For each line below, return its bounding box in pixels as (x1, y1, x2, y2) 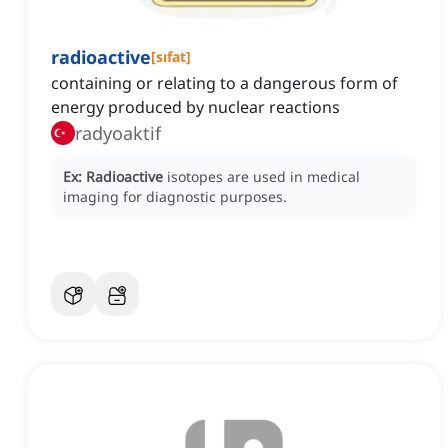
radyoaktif (75, 121, 161, 146)
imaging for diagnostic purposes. (63, 187, 287, 207)
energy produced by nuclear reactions (51, 96, 340, 119)
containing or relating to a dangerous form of (51, 72, 398, 95)
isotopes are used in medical (167, 167, 360, 187)
